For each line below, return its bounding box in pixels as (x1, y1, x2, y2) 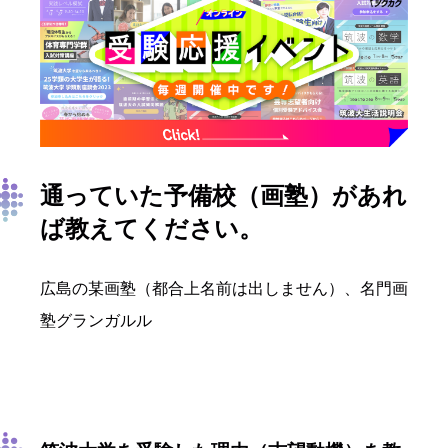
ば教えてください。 (40, 215, 263, 243)
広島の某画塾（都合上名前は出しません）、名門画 (40, 280, 408, 298)
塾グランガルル (40, 312, 152, 330)
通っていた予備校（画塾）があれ (40, 182, 407, 210)
